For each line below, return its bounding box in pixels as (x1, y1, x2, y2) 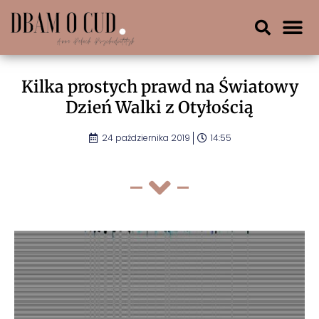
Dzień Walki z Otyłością (66, 97, 253, 118)
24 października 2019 (101, 132, 190, 145)
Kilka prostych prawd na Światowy (21, 76, 298, 98)
